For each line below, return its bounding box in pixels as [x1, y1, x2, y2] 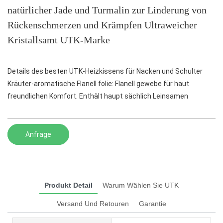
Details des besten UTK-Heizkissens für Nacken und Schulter [7, 67, 206, 76]
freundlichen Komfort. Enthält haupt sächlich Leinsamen [7, 92, 188, 101]
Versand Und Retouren [57, 199, 129, 208]
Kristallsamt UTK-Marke [7, 34, 110, 45]
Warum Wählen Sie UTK [103, 181, 179, 189]
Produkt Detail [44, 181, 93, 189]
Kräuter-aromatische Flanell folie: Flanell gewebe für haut [7, 80, 189, 88]
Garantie [139, 199, 166, 208]
